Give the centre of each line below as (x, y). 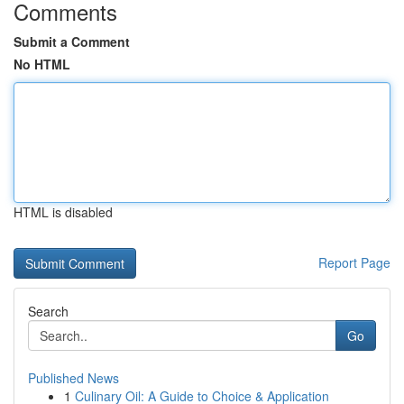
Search (48, 311)
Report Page (354, 262)
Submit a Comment (72, 41)
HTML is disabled (63, 212)
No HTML (42, 64)
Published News (73, 378)
